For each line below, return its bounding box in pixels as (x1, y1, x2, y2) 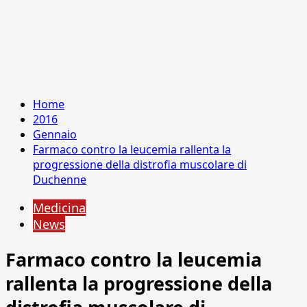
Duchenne (33, 172, 86, 187)
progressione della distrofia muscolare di (33, 157, 247, 172)
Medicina (33, 199, 86, 216)
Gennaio (33, 127, 77, 142)
